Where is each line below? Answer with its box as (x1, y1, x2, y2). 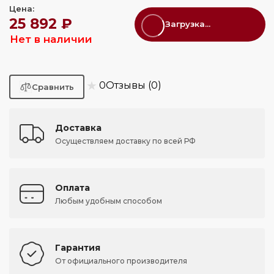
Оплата (55, 182, 90, 194)
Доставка (55, 122, 102, 134)
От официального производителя (55, 256, 187, 266)
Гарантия (55, 242, 100, 254)
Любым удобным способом (55, 196, 162, 206)
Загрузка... (165, 19, 210, 29)
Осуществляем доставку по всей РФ (55, 136, 196, 146)
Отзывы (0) (106, 80, 161, 92)
